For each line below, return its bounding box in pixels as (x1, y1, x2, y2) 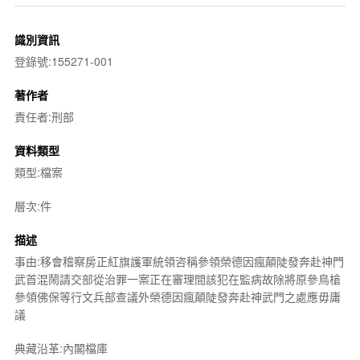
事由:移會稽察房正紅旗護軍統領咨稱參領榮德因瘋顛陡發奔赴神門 (14, 252, 344, 269)
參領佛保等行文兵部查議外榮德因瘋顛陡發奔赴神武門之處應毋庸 (14, 288, 341, 305)
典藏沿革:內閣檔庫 (14, 339, 108, 356)
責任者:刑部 (14, 108, 74, 125)
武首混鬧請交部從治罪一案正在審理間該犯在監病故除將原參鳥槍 (14, 270, 341, 287)
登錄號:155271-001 (14, 52, 113, 69)
